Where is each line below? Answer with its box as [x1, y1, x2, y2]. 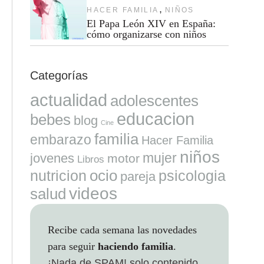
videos [68, 184, 117, 203]
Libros [77, 153, 104, 165]
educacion [116, 108, 194, 128]
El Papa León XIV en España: [87, 17, 216, 29]
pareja [120, 169, 156, 184]
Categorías [29, 68, 88, 82]
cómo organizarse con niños [87, 28, 207, 40]
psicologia [158, 167, 226, 184]
